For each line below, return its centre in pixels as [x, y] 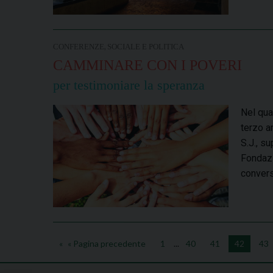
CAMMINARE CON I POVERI [147, 65]
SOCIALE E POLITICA [146, 47]
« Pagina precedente [107, 243]
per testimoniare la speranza [129, 85]
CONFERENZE [79, 47]
